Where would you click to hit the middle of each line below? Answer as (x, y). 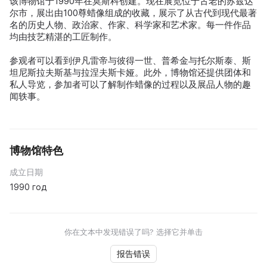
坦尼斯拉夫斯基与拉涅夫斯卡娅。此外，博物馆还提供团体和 (130, 72)
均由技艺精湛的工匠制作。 (63, 36)
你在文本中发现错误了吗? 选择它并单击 (133, 232)
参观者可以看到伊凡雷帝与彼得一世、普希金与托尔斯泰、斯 (130, 60)
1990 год (28, 187)
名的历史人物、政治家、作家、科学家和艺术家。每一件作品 (130, 24)
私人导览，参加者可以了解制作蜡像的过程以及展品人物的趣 (130, 84)
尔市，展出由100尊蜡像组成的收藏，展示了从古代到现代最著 (133, 13)
